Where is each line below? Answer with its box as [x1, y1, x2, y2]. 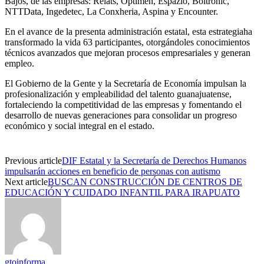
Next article [5, 176, 48, 187]
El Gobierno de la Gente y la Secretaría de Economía [5, 78, 204, 88]
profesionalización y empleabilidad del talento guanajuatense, [5, 88, 232, 99]
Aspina [142, 6, 169, 16]
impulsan [204, 78, 240, 88]
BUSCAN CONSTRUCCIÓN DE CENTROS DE [48, 176, 242, 187]
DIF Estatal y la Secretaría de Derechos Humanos [62, 155, 246, 166]
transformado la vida [5, 37, 83, 47]
